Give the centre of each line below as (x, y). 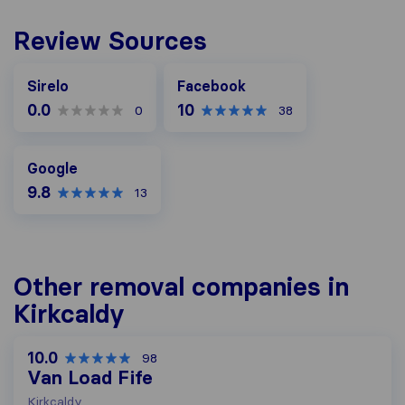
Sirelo (48, 86)
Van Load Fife (90, 378)
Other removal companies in (181, 287)
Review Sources (110, 41)
